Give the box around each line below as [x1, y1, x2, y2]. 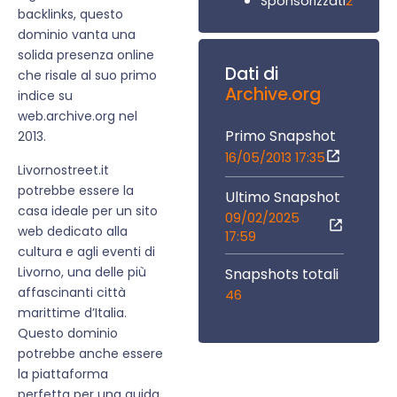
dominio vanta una [18, 26, 136, 44]
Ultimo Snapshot [225, 186, 340, 207]
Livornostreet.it [18, 160, 109, 179]
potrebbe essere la [18, 181, 134, 199]
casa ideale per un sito [18, 201, 158, 220]
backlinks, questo [18, 5, 123, 24]
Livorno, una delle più [18, 262, 146, 281]
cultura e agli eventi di [18, 242, 155, 261]
